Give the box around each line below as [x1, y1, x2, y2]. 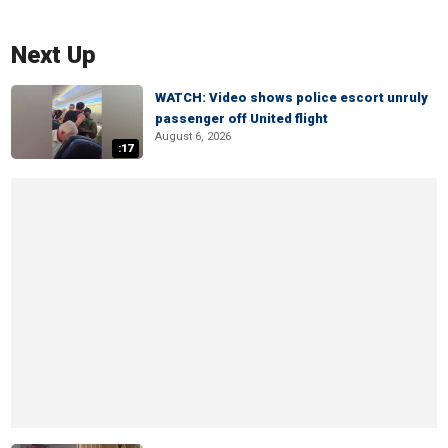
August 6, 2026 [155, 130, 231, 143]
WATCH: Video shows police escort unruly [155, 90, 428, 105]
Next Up [11, 41, 96, 69]
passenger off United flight [155, 111, 328, 126]
